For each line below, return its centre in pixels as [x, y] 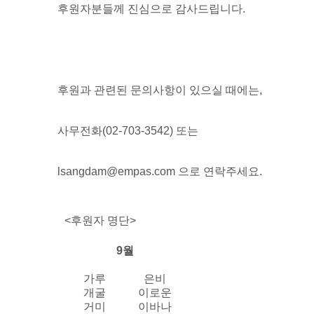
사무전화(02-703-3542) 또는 [128, 130]
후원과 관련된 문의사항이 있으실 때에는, [160, 90]
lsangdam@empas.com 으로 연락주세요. [160, 171]
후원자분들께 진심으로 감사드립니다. [151, 8]
